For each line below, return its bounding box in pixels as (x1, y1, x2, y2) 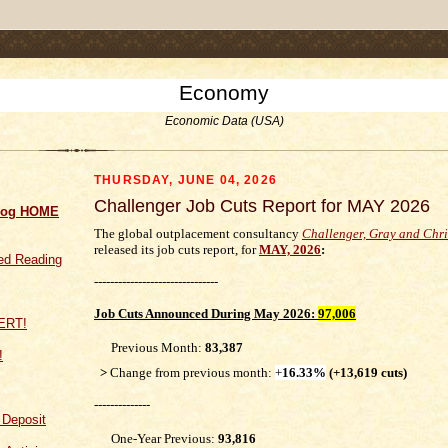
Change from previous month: (110, 364, 275, 380)
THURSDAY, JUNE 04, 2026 (94, 173, 277, 186)
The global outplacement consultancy (94, 225, 302, 241)
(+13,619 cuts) (326, 364, 407, 380)
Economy (179, 81, 269, 104)
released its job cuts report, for (94, 241, 259, 257)
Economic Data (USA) (164, 114, 284, 128)
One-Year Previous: (111, 430, 218, 446)
